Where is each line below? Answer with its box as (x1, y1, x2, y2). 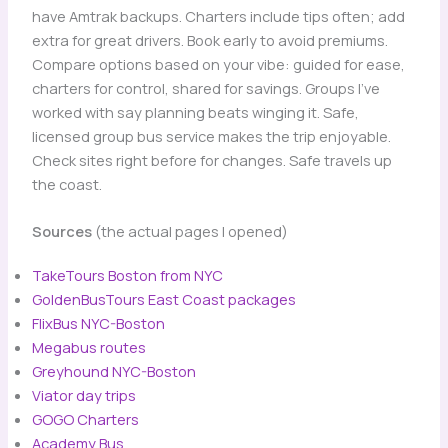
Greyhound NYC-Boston (31, 361, 196, 382)
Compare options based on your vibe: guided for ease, (31, 53, 405, 74)
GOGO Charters (31, 409, 139, 430)
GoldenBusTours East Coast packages (31, 289, 296, 310)
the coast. (31, 173, 102, 194)
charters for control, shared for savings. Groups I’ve (31, 77, 380, 98)
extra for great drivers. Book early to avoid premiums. (31, 29, 388, 50)
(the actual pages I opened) (91, 221, 288, 242)
